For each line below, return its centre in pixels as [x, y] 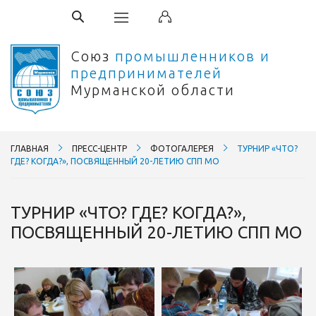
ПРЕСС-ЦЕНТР [99, 148]
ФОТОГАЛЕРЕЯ [182, 148]
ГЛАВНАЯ [30, 148]
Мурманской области [153, 90]
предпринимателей [146, 73]
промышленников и [193, 56]
